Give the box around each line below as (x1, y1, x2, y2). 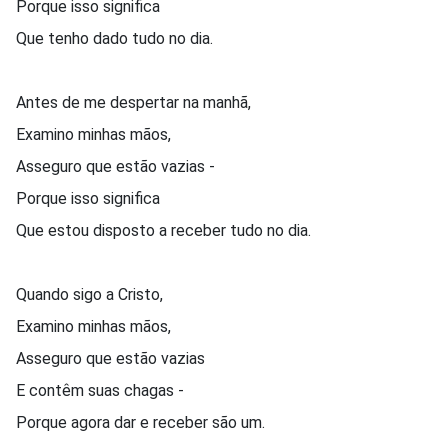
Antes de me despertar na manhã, (16, 92, 251, 112)
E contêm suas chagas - (16, 380, 188, 400)
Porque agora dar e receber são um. (16, 412, 265, 432)
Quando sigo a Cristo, (16, 284, 163, 304)
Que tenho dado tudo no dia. (16, 28, 213, 48)
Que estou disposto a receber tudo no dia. (16, 220, 311, 240)
